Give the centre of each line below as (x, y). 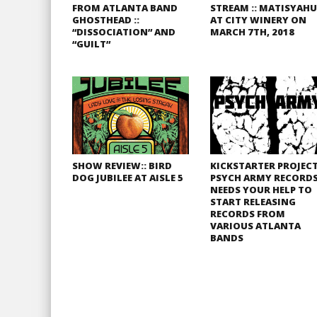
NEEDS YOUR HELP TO (261, 190)
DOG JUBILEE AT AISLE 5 (128, 178)
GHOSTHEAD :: (106, 20)
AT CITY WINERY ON (258, 20)
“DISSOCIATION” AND (124, 32)
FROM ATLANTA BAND (125, 8)
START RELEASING (253, 202)
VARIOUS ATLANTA (255, 226)
